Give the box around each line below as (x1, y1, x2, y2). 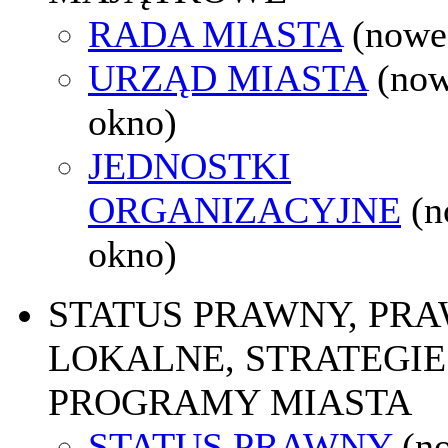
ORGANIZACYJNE (88, 188, 401, 231)
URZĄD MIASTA (88, 56, 367, 99)
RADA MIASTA (88, 12, 342, 55)
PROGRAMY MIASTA (48, 380, 412, 423)
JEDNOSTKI (88, 144, 291, 187)
